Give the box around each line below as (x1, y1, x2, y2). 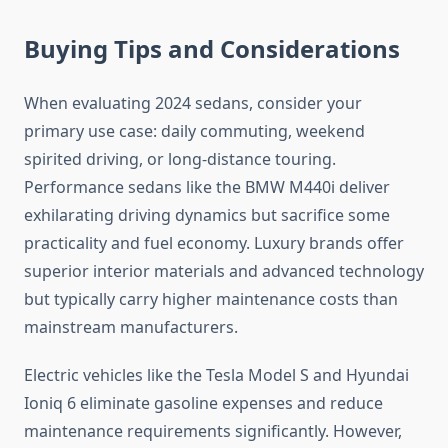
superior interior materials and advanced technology (24, 260, 424, 283)
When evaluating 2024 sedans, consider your (24, 92, 362, 115)
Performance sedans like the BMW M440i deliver (24, 176, 390, 199)
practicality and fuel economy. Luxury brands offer (24, 232, 404, 255)
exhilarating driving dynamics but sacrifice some (24, 204, 390, 227)
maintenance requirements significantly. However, (24, 420, 402, 443)
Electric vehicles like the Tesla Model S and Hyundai (24, 364, 409, 387)
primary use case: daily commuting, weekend (24, 120, 365, 143)
